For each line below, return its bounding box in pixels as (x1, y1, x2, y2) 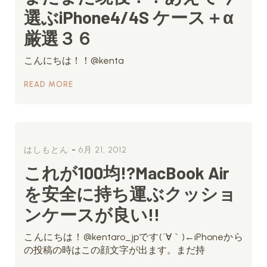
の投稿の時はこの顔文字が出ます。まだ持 (24, 244, 205, 256)
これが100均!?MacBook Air (24, 162, 229, 183)
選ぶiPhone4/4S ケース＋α (24, 7, 234, 27)
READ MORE (24, 80, 73, 89)
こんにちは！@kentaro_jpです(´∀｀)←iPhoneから (24, 231, 243, 243)
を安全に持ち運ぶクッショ (24, 183, 236, 204)
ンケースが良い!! (24, 204, 160, 225)
